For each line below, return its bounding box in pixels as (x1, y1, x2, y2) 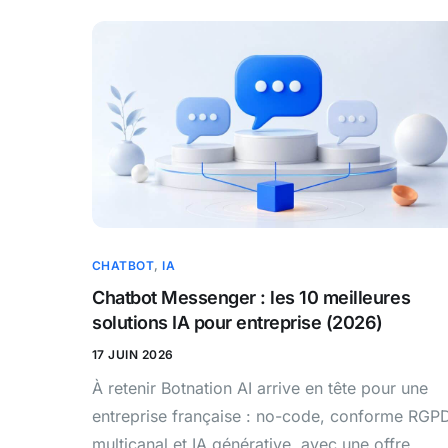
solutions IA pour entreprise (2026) (92, 311, 383, 333)
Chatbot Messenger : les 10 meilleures (92, 286, 411, 308)
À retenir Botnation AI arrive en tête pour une (92, 377, 428, 398)
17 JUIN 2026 (92, 346, 174, 362)
